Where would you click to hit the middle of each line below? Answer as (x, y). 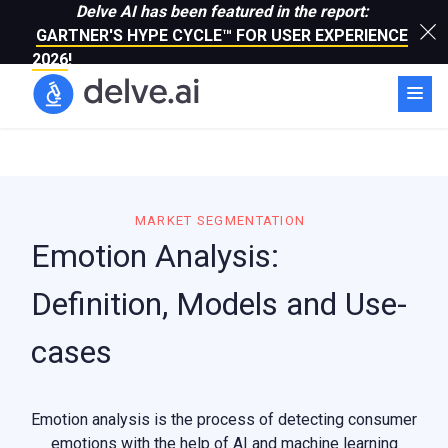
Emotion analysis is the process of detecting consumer (224, 419)
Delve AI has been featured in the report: (222, 11)
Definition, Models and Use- (219, 304)
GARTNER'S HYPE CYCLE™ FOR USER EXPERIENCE (222, 35)
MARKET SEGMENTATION (220, 220)
